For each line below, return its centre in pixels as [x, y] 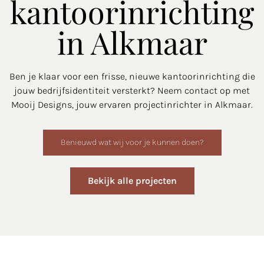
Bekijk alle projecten [132, 180]
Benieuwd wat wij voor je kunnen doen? [132, 142]
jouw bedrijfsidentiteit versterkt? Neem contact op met [132, 90]
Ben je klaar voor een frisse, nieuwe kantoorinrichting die [132, 76]
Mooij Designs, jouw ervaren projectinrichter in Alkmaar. [132, 104]
